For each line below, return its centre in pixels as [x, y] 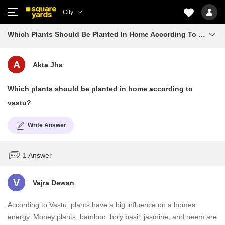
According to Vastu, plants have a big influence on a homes [101, 205]
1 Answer [37, 155]
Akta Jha [48, 65]
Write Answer [47, 125]
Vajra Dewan [53, 183]
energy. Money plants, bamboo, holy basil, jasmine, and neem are [112, 217]
